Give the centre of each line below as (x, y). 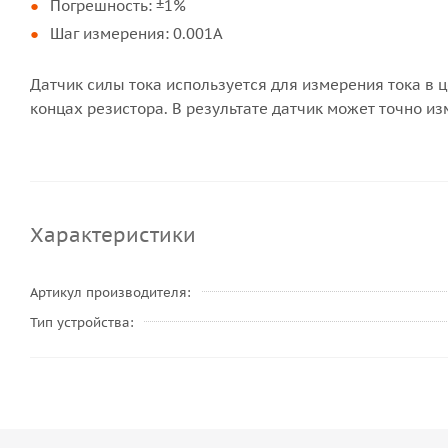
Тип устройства (80, 322)
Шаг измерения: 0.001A (136, 33)
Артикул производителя (108, 292)
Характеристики (120, 235)
